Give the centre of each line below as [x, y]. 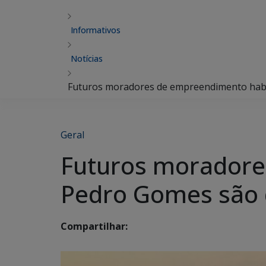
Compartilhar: [94, 227]
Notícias [87, 58]
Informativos [96, 30]
